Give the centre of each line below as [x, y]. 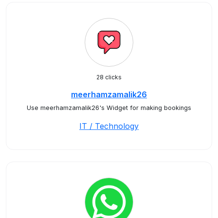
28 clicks [109, 77]
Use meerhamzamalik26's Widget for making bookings [109, 108]
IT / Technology [109, 126]
